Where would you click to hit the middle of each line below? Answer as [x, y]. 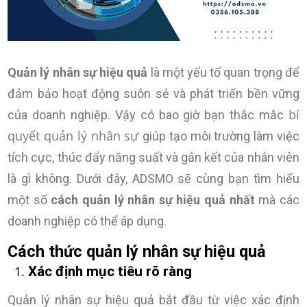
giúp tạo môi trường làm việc [221, 136]
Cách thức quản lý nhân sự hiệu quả [137, 251]
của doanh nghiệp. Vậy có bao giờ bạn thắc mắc [148, 114]
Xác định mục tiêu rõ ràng [110, 271]
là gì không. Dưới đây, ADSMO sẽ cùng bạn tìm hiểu [153, 178]
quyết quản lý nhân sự [75, 135]
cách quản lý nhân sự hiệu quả [138, 199]
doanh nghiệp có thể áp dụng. [87, 221]
